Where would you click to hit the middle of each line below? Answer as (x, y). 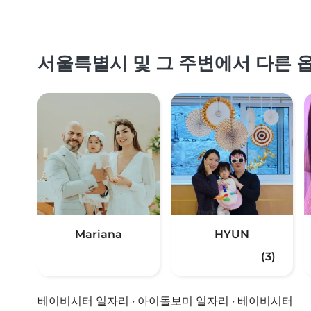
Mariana (99, 235)
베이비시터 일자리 (83, 301)
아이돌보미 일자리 (183, 301)
